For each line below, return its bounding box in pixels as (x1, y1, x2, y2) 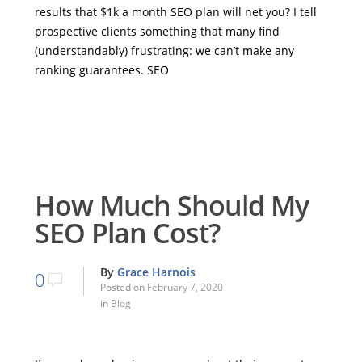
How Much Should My (34, 187, 309, 224)
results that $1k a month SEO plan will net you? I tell (34, 5, 317, 19)
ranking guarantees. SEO (34, 63, 169, 78)
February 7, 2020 (146, 280, 223, 294)
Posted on (99, 280, 147, 294)
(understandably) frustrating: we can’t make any (34, 44, 294, 58)
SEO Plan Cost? (34, 214, 220, 251)
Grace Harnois (116, 264, 196, 280)
